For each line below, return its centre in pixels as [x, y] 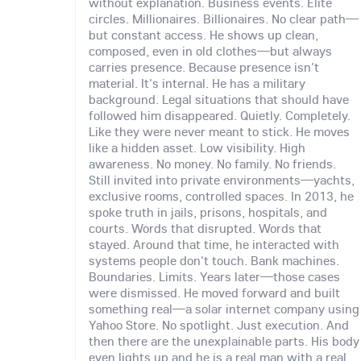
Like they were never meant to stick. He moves [219, 132]
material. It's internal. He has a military [197, 83]
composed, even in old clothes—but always [210, 51]
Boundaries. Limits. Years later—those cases [214, 277]
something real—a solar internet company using [224, 309]
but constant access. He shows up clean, [203, 35]
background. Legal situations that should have [219, 100]
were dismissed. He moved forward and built [214, 293]
